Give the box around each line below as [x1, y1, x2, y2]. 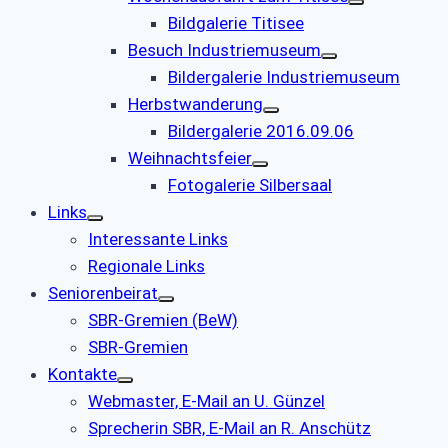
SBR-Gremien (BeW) [88, 309, 238, 330]
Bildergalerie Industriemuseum [168, 66, 400, 87]
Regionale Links [88, 255, 205, 276]
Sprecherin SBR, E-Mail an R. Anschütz [88, 417, 371, 438]
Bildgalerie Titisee [168, 12, 304, 33]
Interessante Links [88, 228, 228, 249]
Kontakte [48, 363, 117, 384]
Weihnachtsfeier [128, 147, 252, 168]
